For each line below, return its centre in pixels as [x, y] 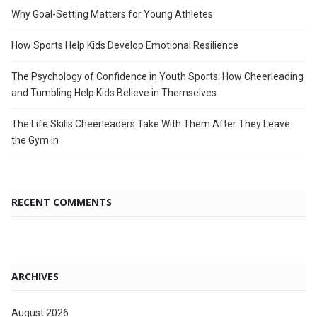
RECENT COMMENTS [62, 202]
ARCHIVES [35, 276]
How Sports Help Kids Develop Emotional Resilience [125, 45]
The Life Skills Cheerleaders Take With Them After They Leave [151, 124]
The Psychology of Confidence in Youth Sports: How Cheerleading [157, 76]
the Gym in [35, 140]
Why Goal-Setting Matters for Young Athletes [112, 14]
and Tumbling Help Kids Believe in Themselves [114, 93]
